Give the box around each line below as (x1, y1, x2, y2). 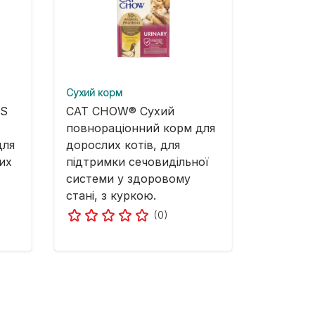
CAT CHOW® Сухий (66, 104, 174, 119)
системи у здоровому (66, 172, 191, 186)
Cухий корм (66, 86, 122, 99)
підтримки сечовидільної (66, 155, 209, 169)
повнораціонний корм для (66, 121, 215, 136)
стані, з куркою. (66, 188, 156, 203)
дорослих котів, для (66, 138, 180, 153)
